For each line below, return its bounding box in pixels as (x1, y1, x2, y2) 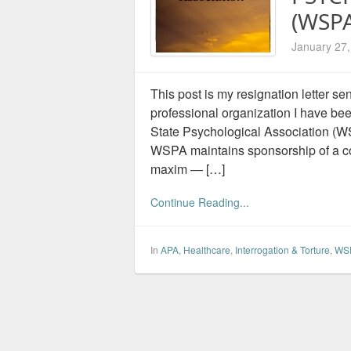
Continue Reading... (150, 194, 249, 210)
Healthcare (183, 243, 230, 256)
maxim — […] (150, 160, 225, 178)
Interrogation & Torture (235, 243, 330, 256)
